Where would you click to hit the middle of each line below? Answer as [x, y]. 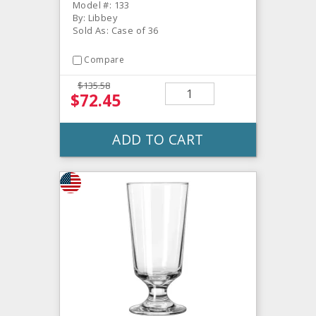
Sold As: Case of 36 [116, 31]
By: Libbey [95, 18]
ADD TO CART [158, 139]
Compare [104, 60]
